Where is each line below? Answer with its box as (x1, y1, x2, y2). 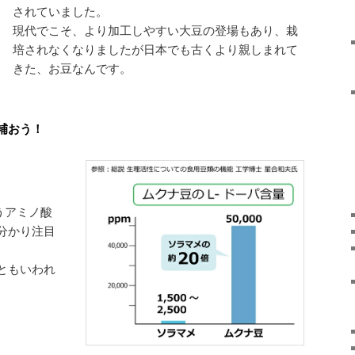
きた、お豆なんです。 (13, 59, 132, 76)
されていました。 (13, 2, 108, 19)
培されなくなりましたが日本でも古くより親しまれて (13, 40, 298, 57)
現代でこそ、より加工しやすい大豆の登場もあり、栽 (13, 21, 298, 38)
